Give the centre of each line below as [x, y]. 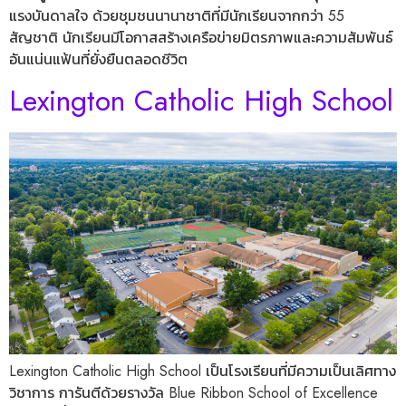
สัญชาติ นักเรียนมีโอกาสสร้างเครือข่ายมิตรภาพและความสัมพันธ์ [201, 37]
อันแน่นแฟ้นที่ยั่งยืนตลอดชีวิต [98, 59]
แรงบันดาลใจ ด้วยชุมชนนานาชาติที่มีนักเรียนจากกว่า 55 [177, 15]
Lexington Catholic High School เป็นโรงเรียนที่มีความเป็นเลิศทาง [203, 372]
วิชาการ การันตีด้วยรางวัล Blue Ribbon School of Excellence [193, 393]
